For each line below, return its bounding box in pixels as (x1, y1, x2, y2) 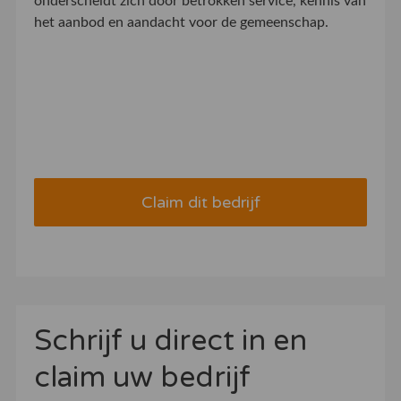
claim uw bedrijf (33, 361, 258, 396)
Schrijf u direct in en (33, 324, 307, 359)
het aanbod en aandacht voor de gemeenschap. (33, 15, 328, 30)
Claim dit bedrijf (141, 192, 260, 213)
